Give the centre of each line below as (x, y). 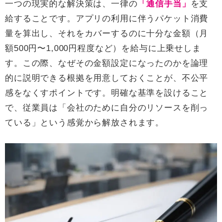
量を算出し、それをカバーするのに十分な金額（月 (107, 34)
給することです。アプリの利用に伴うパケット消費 (107, 19)
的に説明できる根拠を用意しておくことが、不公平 (107, 78)
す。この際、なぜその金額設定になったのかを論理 (107, 63)
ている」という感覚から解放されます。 (85, 123)
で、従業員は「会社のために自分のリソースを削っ (107, 108)
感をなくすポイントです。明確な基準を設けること (107, 93)
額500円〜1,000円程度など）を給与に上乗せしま (103, 49)
